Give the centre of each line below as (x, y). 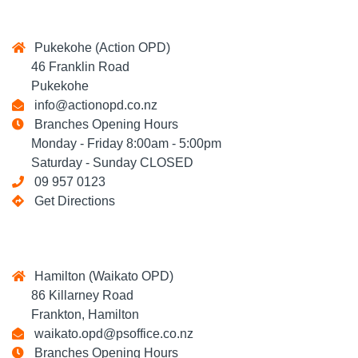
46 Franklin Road (71, 67)
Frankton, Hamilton (76, 314)
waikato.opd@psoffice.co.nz (111, 334)
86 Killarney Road (73, 295)
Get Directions (75, 201)
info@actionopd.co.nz (93, 105)
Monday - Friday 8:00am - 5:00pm (117, 143)
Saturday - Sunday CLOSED (103, 163)
